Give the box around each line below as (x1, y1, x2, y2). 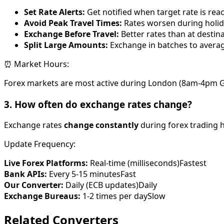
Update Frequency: (4, 138, 75, 150)
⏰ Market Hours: (4, 58, 69, 69)
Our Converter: (4, 179, 63, 191)
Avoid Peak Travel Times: (24, 17, 122, 28)
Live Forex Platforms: (4, 157, 88, 169)
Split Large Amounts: (24, 39, 108, 50)
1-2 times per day (80, 190, 147, 202)
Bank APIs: (4, 168, 47, 180)
